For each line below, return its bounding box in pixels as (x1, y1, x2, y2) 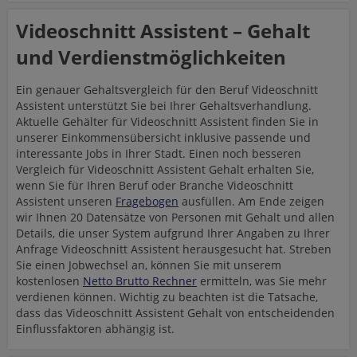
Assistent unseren (16, 194, 116, 209)
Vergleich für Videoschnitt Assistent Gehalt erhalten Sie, (16, 162, 314, 177)
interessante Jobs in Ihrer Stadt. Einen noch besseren (16, 146, 301, 161)
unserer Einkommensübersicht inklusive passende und (16, 130, 311, 145)
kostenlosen (16, 273, 83, 288)
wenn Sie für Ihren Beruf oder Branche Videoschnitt (16, 178, 293, 193)
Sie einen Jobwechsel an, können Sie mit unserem (16, 257, 281, 273)
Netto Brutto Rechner (83, 273, 197, 288)
